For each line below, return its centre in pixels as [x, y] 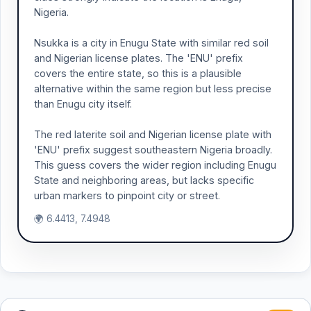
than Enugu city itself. [83, 104]
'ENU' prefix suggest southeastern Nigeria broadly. [153, 150]
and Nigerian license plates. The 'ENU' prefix [138, 58]
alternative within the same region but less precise [153, 89]
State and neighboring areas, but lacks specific [144, 180]
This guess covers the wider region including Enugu [155, 165]
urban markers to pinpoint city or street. [127, 195]
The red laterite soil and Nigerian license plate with [153, 134]
